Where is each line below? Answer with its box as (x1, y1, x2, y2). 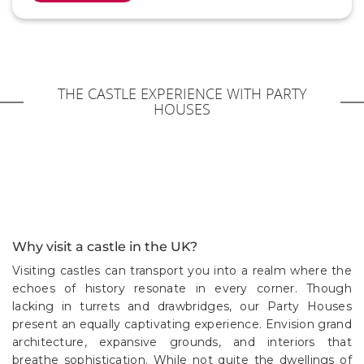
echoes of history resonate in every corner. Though (12, 281, 352, 296)
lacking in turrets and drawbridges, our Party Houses (12, 299, 352, 314)
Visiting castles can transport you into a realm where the (12, 263, 352, 278)
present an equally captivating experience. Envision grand (12, 317, 352, 331)
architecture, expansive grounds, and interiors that (12, 335, 352, 349)
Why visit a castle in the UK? (12, 239, 197, 254)
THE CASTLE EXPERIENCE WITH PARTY (57, 84, 307, 103)
